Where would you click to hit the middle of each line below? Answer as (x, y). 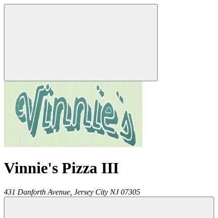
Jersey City (91, 192)
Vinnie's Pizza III (61, 168)
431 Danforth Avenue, (38, 192)
